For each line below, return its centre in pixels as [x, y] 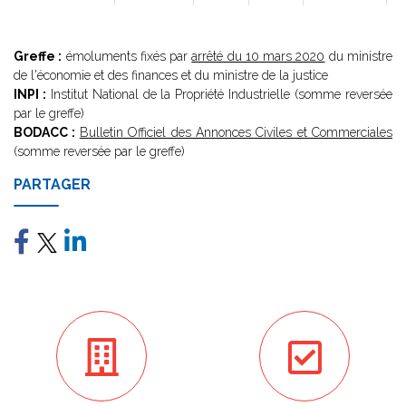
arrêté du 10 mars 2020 [258, 56]
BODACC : [47, 132]
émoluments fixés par [127, 56]
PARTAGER [52, 184]
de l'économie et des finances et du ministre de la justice [171, 75]
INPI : [30, 94]
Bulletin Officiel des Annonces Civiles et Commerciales [236, 132]
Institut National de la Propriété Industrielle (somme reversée [219, 94]
